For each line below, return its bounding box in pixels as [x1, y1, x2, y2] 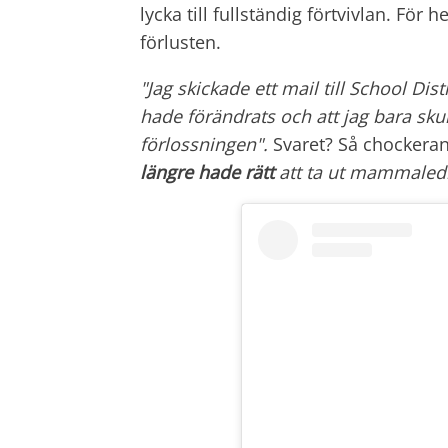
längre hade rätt [140, 160, 274, 185]
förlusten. [140, 30, 221, 55]
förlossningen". [140, 132, 273, 157]
